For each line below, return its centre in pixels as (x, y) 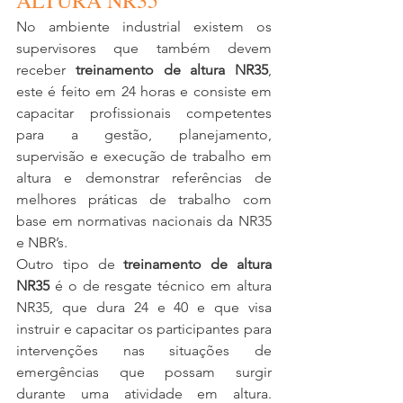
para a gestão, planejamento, (144, 134)
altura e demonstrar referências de (144, 178)
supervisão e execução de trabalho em (144, 156)
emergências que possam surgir (144, 372)
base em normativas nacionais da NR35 (144, 221)
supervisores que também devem (144, 48)
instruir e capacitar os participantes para (144, 329)
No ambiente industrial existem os (144, 27)
